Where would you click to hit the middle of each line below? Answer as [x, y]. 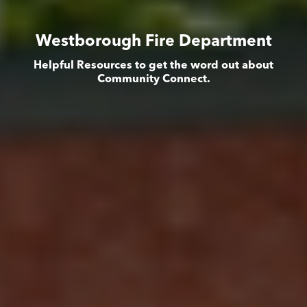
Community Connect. [153, 80]
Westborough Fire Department [153, 42]
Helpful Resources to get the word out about [153, 66]
